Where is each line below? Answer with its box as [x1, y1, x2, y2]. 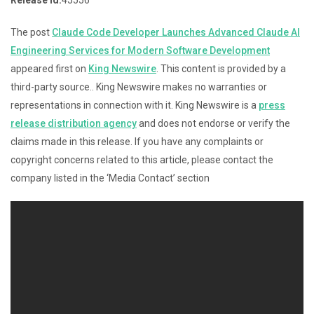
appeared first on [11, 62, 88, 74]
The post [11, 26, 52, 38]
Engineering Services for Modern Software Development [11, 44, 270, 56]
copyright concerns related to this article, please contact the [11, 153, 273, 165]
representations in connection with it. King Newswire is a [11, 99, 259, 111]
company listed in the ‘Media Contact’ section [11, 172, 210, 184]
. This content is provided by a [156, 62, 286, 74]
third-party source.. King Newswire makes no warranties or [11, 81, 267, 93]
